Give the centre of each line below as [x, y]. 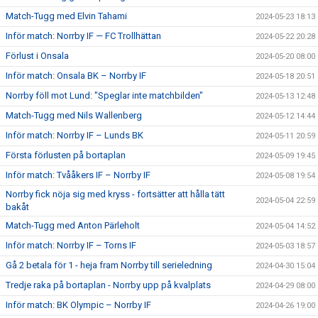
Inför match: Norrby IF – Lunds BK [75, 135]
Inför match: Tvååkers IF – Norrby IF [78, 175]
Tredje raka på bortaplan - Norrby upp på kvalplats [108, 285]
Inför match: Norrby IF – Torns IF [71, 245]
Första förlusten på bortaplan [66, 155]
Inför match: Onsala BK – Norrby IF [76, 75]
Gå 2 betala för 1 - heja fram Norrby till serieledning [109, 265]
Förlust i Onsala [37, 55]
